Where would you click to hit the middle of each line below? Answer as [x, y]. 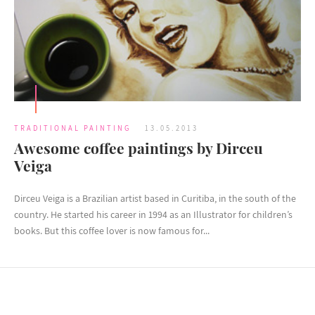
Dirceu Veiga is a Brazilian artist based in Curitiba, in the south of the [155, 199]
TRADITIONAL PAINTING [72, 128]
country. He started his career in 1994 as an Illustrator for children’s [153, 215]
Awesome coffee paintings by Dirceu [139, 148]
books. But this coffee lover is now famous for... [112, 231]
